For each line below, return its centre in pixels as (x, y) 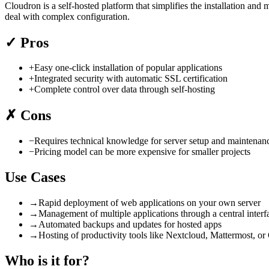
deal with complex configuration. (67, 16)
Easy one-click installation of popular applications (128, 68)
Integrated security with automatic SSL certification (131, 79)
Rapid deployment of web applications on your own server (150, 203)
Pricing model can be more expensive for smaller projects (142, 152)
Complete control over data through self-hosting (125, 89)
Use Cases (35, 177)
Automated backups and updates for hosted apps (130, 225)
